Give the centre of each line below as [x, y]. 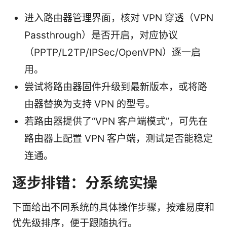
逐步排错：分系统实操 [85, 183]
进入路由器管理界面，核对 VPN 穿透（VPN [119, 18]
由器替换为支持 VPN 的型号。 [90, 104]
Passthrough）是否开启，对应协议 [101, 35]
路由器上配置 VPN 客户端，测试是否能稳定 [119, 139]
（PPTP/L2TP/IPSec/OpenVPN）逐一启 [112, 53]
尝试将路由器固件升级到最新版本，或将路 [116, 87]
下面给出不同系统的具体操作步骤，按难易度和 [113, 208]
